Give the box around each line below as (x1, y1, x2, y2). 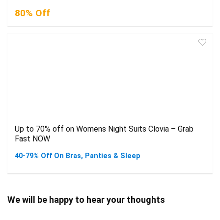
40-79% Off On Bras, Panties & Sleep (15, 152, 140, 161)
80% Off (15, 7, 50, 19)
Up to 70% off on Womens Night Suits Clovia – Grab (15, 124, 193, 134)
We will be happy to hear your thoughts (7, 194, 165, 205)
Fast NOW (15, 134, 50, 144)
